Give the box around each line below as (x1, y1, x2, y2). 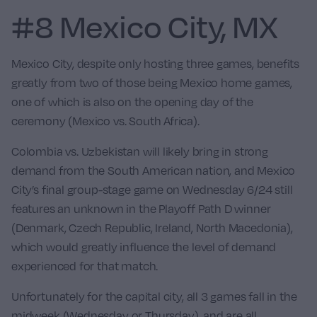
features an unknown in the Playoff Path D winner (11, 202, 271, 217)
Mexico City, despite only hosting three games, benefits (11, 57, 300, 71)
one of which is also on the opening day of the (11, 95, 253, 110)
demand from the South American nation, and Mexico (11, 163, 296, 178)
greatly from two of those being (11, 76, 180, 91)
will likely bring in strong (139, 144, 268, 159)
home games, (218, 76, 293, 91)
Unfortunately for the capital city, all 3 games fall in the (11, 289, 297, 304)
